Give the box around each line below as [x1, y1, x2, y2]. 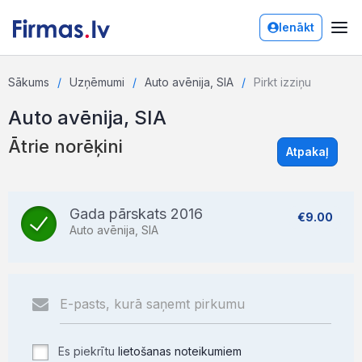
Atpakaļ [286, 145, 329, 158]
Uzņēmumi [69, 75, 124, 89]
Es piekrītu [55, 344, 118, 358]
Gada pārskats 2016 [69, 205, 203, 222]
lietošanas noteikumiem [118, 344, 242, 358]
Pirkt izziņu [254, 75, 311, 89]
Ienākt [279, 20, 314, 34]
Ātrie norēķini [8, 136, 123, 157]
